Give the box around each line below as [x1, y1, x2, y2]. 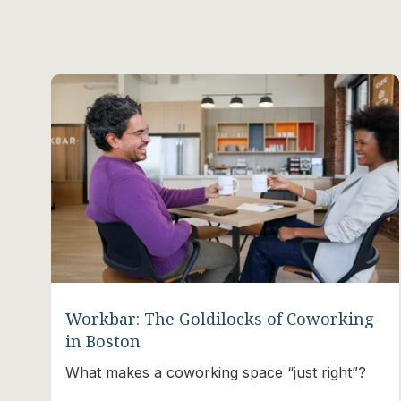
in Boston [65, 329, 141, 352]
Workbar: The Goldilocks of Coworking [65, 307, 374, 329]
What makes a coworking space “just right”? [65, 363, 366, 381]
